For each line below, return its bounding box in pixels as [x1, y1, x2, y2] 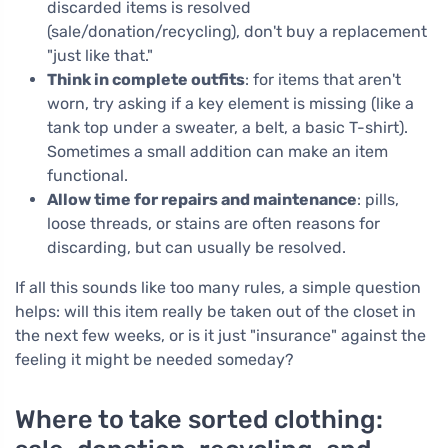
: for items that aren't [245, 70, 401, 90]
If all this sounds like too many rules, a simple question [15, 278, 421, 298]
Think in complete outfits [47, 70, 245, 90]
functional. [47, 166, 128, 186]
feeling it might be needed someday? [15, 350, 294, 370]
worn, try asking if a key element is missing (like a [47, 94, 414, 114]
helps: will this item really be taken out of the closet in [15, 302, 416, 322]
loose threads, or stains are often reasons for [47, 214, 380, 234]
